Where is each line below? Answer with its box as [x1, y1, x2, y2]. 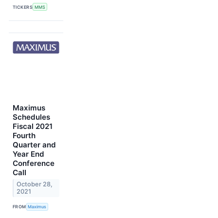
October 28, [17, 181, 53, 188]
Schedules [13, 112, 50, 122]
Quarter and [13, 140, 56, 150]
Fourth [13, 131, 36, 141]
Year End [13, 149, 44, 159]
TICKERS [13, 4, 33, 10]
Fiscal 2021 [13, 122, 53, 131]
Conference [13, 159, 54, 168]
